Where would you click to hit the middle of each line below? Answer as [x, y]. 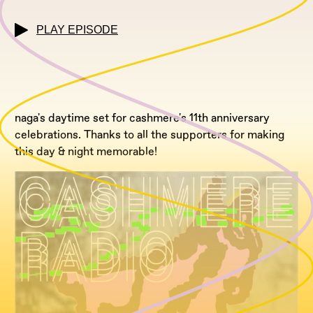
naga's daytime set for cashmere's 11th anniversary [142, 118]
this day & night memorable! [86, 151]
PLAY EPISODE [77, 30]
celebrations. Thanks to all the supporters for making [150, 134]
